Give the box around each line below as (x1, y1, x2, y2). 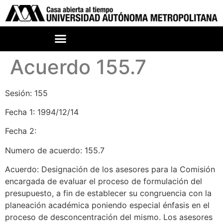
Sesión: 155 (5, 88, 48, 98)
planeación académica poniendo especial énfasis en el (5, 200, 210, 211)
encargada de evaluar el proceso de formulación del (5, 176, 202, 187)
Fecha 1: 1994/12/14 (5, 107, 79, 117)
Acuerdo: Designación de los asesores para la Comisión (5, 164, 215, 175)
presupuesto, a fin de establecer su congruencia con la (5, 188, 212, 199)
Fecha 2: (5, 126, 36, 136)
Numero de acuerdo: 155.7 (5, 145, 105, 155)
